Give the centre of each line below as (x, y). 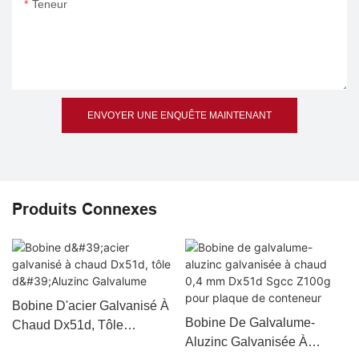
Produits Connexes (85, 210)
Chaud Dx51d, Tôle (68, 325)
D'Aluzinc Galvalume (72, 344)
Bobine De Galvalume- (250, 322)
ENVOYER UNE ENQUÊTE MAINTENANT (179, 116)
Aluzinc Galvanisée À (246, 341)
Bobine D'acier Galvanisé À (91, 305)
